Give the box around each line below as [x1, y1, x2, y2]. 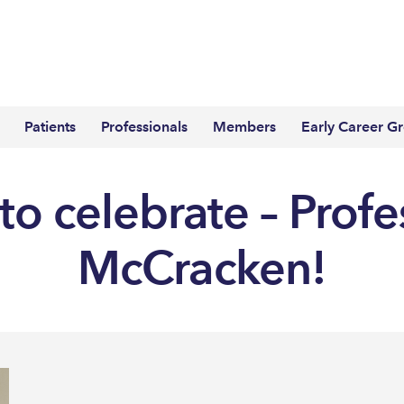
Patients [24, 117, 76, 135]
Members [213, 117, 276, 135]
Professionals [101, 117, 188, 135]
